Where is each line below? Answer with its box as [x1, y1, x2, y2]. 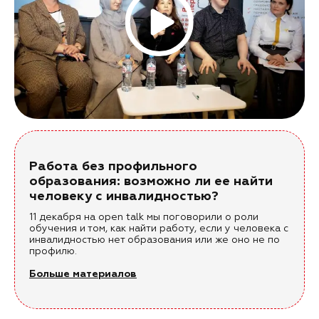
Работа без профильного [29, 160, 197, 174]
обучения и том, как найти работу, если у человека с [29, 224, 288, 234]
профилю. [29, 246, 77, 257]
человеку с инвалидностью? [29, 190, 219, 204]
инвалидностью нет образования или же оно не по [29, 235, 280, 246]
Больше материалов [29, 269, 137, 280]
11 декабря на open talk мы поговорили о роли [29, 212, 258, 223]
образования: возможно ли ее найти [29, 175, 273, 189]
